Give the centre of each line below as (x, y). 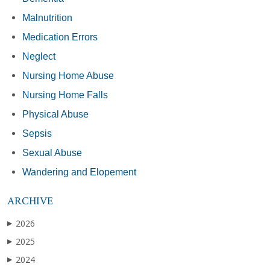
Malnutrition (47, 17)
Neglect (39, 56)
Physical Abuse (55, 114)
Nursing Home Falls (65, 95)
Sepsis (37, 133)
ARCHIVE (30, 201)
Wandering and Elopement (79, 172)
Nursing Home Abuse (68, 75)
